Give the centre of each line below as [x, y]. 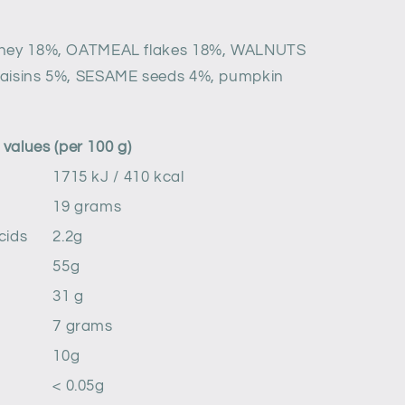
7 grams [83, 327]
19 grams [87, 207]
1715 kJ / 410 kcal [118, 178]
